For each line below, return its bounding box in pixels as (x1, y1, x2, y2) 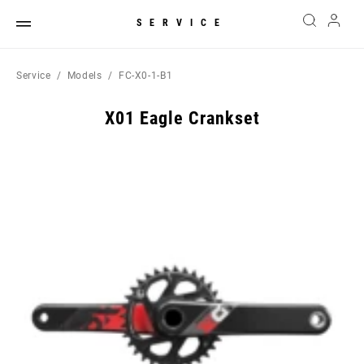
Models (67, 70, 102, 81)
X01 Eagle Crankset (104, 108, 260, 128)
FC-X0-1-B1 (118, 70, 173, 81)
